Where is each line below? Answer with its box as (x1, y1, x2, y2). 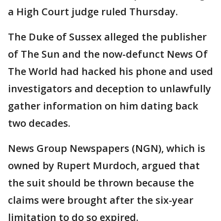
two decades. (8, 116, 71, 130)
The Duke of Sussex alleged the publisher (8, 30, 207, 44)
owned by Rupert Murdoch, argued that (8, 159, 200, 173)
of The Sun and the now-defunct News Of (8, 47, 208, 61)
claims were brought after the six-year (8, 193, 193, 207)
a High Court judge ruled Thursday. (8, 5, 178, 19)
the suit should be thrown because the (8, 176, 194, 190)
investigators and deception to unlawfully (8, 82, 211, 96)
